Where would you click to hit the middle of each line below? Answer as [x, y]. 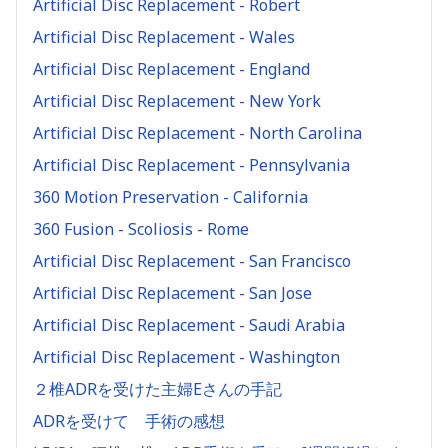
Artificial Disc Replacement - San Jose [172, 292]
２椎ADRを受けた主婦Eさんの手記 [157, 388]
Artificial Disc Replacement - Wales [164, 36]
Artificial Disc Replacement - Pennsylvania [191, 164]
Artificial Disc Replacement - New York [177, 100]
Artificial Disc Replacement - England [171, 68]
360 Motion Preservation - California [170, 196]
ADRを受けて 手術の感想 [129, 420]
